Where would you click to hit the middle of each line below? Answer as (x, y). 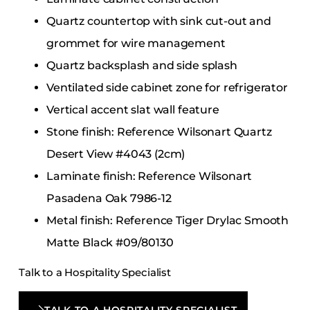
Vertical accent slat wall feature (133, 109)
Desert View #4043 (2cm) (116, 154)
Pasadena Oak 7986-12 (109, 198)
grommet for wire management (136, 43)
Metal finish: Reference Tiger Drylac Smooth (168, 220)
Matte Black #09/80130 (110, 242)
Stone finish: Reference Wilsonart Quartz (159, 131)
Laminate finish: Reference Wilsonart (149, 176)
